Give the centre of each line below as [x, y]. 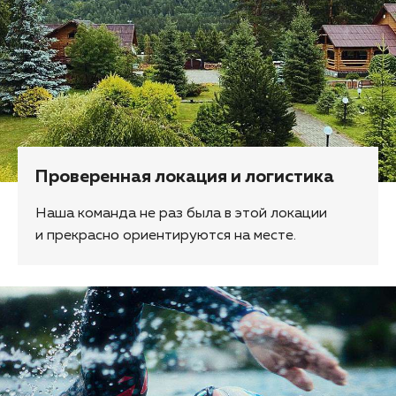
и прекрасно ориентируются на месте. [166, 236]
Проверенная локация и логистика [185, 177]
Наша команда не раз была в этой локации [181, 214]
